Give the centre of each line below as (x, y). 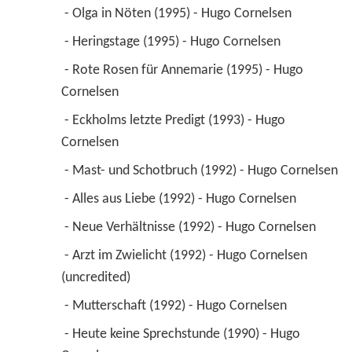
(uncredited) (97, 278)
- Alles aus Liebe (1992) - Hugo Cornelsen (181, 200)
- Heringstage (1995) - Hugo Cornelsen (174, 42)
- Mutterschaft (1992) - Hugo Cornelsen (177, 306)
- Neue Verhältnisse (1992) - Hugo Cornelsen (191, 228)
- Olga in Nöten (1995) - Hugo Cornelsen (179, 14)
